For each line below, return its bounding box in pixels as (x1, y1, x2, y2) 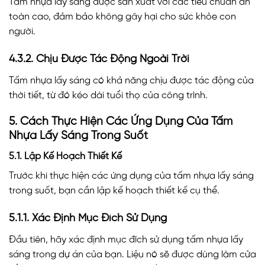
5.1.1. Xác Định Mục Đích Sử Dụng (9, 212, 167, 224)
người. (9, 26, 35, 37)
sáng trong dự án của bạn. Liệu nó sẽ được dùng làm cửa (9, 249, 256, 260)
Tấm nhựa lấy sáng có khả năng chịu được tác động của (9, 75, 254, 86)
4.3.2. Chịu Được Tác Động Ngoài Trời (9, 53, 189, 65)
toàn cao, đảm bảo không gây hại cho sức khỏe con (9, 11, 236, 22)
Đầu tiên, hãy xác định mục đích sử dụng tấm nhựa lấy (9, 234, 243, 245)
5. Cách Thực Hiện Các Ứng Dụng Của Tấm (9, 116, 232, 128)
